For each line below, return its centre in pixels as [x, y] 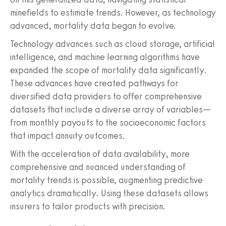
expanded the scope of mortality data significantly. [108, 70]
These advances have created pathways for [94, 83]
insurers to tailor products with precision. [88, 207]
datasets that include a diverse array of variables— [110, 110]
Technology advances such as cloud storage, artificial [112, 44]
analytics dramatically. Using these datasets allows [109, 193]
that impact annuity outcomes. [68, 136]
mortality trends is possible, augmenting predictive [106, 180]
